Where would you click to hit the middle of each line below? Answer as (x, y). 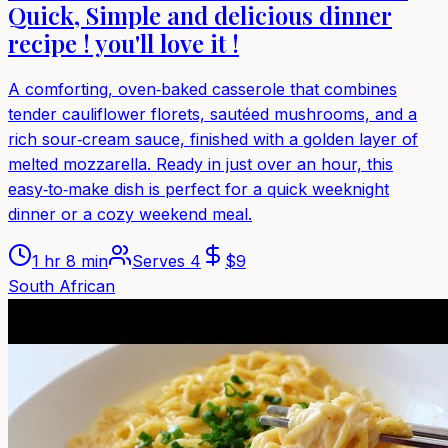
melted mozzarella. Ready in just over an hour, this (200, 163)
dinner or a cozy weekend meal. (130, 213)
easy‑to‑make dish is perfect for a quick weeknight (198, 188)
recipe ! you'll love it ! (123, 42)
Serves (161, 260)
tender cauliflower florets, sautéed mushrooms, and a (212, 113)
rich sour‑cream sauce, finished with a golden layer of (213, 138)
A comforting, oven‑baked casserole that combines (202, 88)
